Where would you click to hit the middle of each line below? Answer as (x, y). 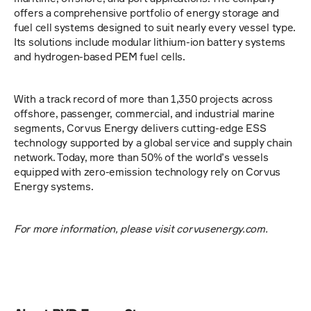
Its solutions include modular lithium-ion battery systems (150, 42)
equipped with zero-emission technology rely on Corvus (148, 171)
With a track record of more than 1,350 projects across (143, 99)
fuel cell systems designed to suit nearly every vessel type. (155, 27)
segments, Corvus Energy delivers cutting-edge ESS (140, 128)
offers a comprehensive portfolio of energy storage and (146, 12)
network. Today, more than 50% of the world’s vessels (141, 157)
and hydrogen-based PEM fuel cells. (100, 56)
